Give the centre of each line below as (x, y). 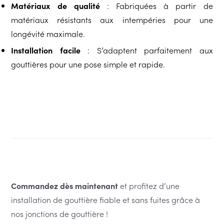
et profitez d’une (149, 186)
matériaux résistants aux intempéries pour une (112, 20)
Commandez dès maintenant (65, 186)
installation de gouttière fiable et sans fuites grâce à (106, 200)
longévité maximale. (48, 34)
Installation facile (46, 50)
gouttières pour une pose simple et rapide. (88, 64)
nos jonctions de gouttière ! (60, 214)
